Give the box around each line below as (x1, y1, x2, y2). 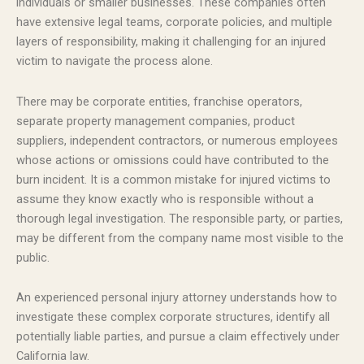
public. (16, 249, 50, 265)
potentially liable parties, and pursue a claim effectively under (16, 329, 340, 344)
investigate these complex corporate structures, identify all (16, 310, 330, 325)
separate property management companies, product (16, 113, 295, 128)
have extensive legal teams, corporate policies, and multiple (16, 15, 332, 30)
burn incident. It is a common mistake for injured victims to (16, 171, 331, 187)
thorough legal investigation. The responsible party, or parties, (16, 210, 343, 226)
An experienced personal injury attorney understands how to (16, 290, 337, 305)
